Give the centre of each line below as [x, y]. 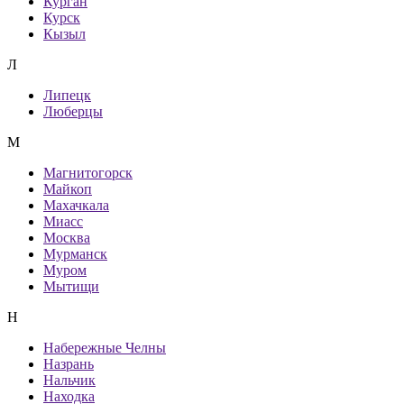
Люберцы [73, 112]
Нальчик [69, 381]
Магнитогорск [88, 173]
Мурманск [75, 254]
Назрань [69, 364]
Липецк [67, 96]
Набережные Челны [105, 348]
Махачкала [76, 206]
